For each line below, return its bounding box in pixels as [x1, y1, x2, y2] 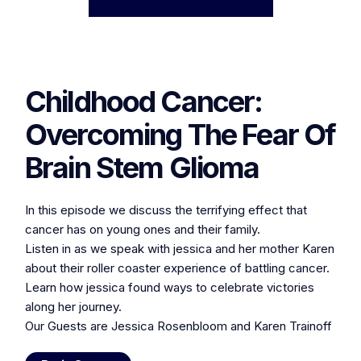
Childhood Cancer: [25, 84, 263, 119]
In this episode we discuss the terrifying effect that [25, 202, 307, 218]
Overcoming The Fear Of [25, 117, 336, 152]
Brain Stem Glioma [25, 150, 259, 185]
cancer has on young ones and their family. [25, 222, 260, 237]
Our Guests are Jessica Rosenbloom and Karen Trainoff [25, 318, 332, 334]
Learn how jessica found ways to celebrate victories [25, 280, 314, 295]
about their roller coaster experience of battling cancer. [25, 260, 330, 276]
